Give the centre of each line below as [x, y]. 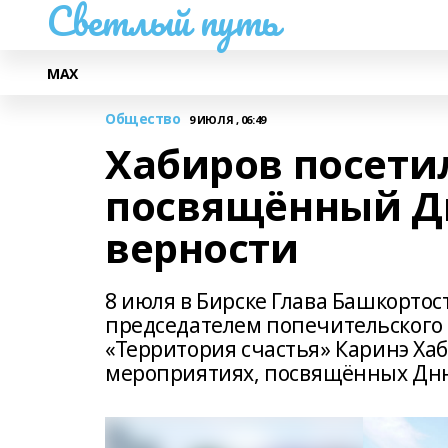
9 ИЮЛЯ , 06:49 [227, 119]
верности [202, 247]
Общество [143, 118]
